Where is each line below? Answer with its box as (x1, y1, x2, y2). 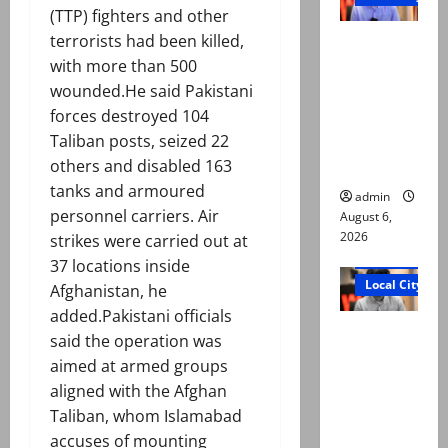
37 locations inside (50, 255, 190, 278)
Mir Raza (339, 29, 404, 56)
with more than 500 (50, 55, 197, 78)
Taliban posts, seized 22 (50, 130, 229, 153)
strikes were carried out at (50, 230, 248, 253)
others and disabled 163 (50, 155, 232, 178)
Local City (364, 275, 423, 293)
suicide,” (339, 419, 403, 446)
